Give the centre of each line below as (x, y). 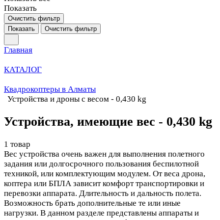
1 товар (17, 144)
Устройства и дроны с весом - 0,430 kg (77, 99)
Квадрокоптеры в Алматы (50, 89)
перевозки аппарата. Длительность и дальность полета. (103, 193)
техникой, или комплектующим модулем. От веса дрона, (105, 174)
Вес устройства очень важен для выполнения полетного (104, 154)
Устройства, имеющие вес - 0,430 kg (108, 122)
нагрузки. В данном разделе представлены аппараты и (101, 213)
